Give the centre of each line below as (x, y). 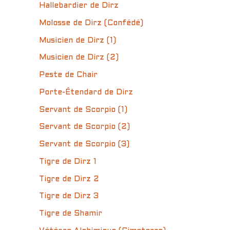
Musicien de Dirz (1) (78, 40)
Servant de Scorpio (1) (83, 110)
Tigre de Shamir (71, 214)
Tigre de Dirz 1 (68, 161)
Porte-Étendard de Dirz (86, 92)
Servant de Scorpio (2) (84, 127)
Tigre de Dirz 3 (69, 196)
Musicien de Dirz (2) (79, 58)
